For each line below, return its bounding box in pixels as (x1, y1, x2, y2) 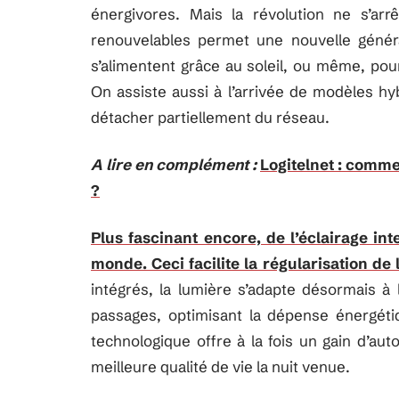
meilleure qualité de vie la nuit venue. (91, 357, 350, 376)
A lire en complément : (91, 155, 256, 174)
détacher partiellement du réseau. (91, 108, 330, 126)
